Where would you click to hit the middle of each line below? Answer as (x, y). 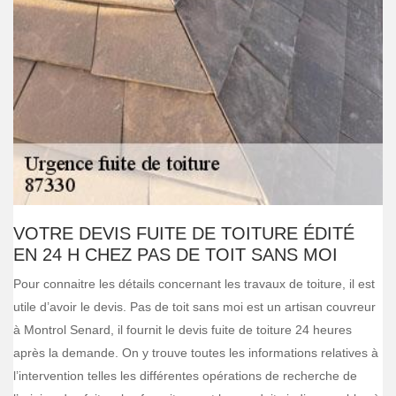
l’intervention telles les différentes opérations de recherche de (185, 376)
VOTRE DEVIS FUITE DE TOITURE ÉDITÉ (184, 233)
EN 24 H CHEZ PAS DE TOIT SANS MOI (175, 255)
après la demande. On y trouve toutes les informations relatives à (196, 353)
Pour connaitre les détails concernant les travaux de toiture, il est (194, 284)
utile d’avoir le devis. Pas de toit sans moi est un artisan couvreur (194, 307)
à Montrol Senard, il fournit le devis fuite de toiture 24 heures (183, 330)
